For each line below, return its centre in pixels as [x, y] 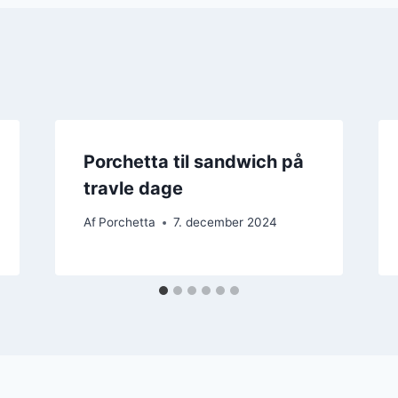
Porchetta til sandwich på [193, 161]
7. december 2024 [225, 223]
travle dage [133, 188]
